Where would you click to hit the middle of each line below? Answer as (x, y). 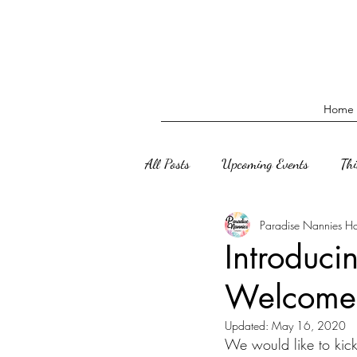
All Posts (167, 163)
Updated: (248, 326)
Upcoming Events (265, 163)
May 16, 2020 (309, 326)
